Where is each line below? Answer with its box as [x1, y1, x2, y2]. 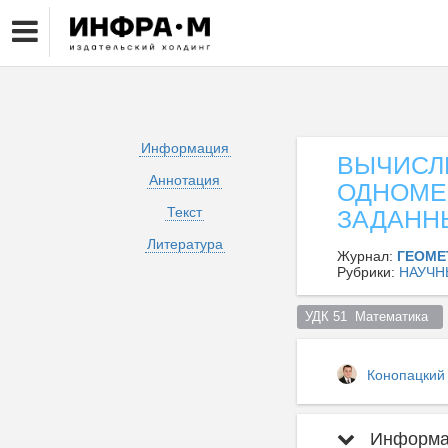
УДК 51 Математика [304, 309, 436, 324]
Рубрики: [337, 264, 399, 280]
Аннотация [149, 172, 220, 188]
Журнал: [337, 248, 397, 264]
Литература [146, 236, 223, 252]
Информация [140, 140, 229, 156]
